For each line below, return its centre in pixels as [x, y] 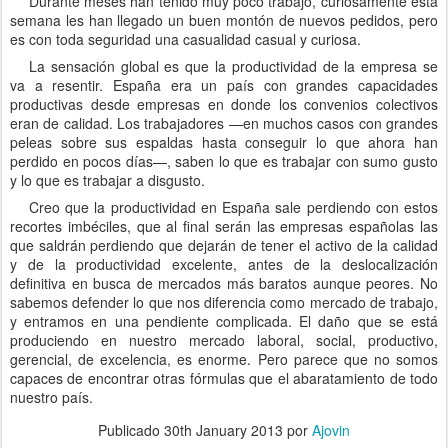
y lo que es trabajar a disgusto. [107, 180]
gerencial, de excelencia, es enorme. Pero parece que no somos [224, 359]
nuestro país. [51, 397]
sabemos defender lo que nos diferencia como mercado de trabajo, [224, 302]
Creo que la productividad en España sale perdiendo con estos [233, 207]
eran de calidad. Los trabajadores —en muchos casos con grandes [224, 123]
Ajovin [331, 430]
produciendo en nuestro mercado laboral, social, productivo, [224, 340]
